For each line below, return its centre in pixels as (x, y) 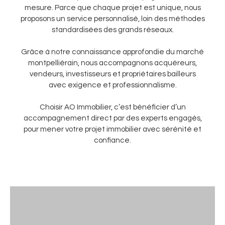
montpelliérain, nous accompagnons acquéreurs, (113, 63)
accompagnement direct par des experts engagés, (113, 118)
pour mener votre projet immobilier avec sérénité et (113, 129)
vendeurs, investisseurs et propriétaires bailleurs (113, 74)
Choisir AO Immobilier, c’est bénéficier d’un (113, 107)
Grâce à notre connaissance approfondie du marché (113, 52)
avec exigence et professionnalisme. (113, 85)
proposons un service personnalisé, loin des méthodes (113, 19)
